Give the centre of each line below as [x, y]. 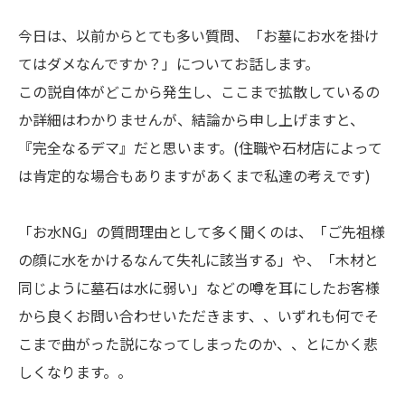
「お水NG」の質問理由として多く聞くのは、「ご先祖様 [202, 231]
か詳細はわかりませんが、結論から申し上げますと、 [191, 119]
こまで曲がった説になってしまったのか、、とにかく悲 [198, 343]
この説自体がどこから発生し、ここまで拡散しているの [199, 91]
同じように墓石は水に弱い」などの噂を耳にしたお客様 [199, 287]
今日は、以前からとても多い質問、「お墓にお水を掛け [198, 35]
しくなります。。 [75, 371]
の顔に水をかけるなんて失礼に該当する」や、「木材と [198, 259]
